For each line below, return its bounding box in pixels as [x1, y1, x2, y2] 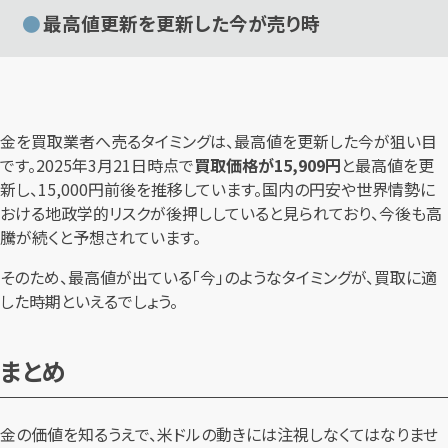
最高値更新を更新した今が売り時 [43, 9, 321, 37]
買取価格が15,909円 [194, 152, 341, 177]
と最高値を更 [341, 152, 434, 177]
